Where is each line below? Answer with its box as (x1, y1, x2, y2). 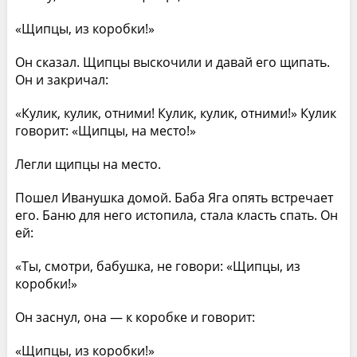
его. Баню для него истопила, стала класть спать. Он (14, 206, 338, 224)
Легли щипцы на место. (14, 155, 161, 173)
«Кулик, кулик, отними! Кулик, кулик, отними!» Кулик (14, 104, 336, 122)
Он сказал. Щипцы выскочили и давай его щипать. (14, 53, 330, 71)
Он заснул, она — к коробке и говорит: (14, 308, 255, 326)
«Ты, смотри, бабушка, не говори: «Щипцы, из (14, 257, 300, 275)
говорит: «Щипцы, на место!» (14, 121, 196, 139)
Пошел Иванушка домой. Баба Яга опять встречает (14, 188, 333, 206)
